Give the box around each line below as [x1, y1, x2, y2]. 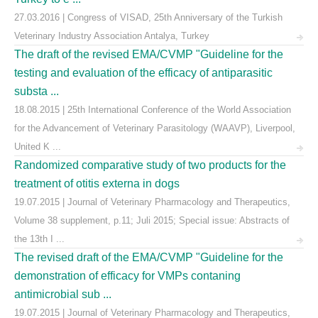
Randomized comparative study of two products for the [14, 159, 286, 171]
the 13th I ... [14, 234, 65, 244]
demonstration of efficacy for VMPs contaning [14, 270, 241, 282]
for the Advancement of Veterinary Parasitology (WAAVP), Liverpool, [14, 123, 295, 133]
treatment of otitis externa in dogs [14, 177, 180, 190]
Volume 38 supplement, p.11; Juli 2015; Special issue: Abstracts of [14, 215, 290, 226]
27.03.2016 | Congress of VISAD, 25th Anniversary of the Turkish [14, 12, 283, 23]
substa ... [14, 85, 59, 97]
